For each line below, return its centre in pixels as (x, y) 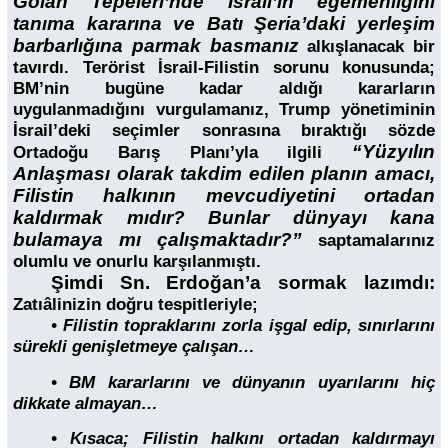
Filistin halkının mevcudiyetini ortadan (224, 196)
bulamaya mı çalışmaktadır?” (157, 240)
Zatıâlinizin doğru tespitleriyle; (135, 305)
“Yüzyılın (393, 152)
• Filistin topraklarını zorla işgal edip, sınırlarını (242, 326)
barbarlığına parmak (107, 46)
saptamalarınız (376, 241)
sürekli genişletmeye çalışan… (134, 347)
